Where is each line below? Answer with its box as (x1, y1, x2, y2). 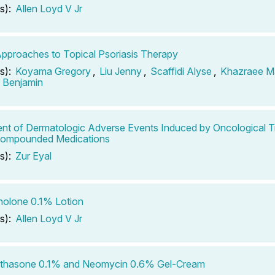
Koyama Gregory (15, 64, 91, 77)
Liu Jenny (99, 64, 142, 77)
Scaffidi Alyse (150, 64, 212, 77)
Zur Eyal (15, 149, 52, 162)
